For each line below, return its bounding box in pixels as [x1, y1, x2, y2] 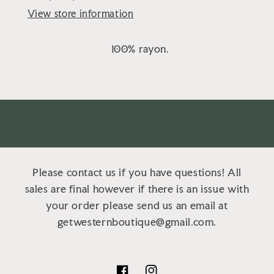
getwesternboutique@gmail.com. [57, 216, 217, 229]
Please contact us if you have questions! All [32, 166, 242, 179]
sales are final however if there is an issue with [24, 183, 250, 196]
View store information [27, 8, 134, 20]
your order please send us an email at [46, 199, 228, 212]
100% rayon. [111, 43, 169, 56]
